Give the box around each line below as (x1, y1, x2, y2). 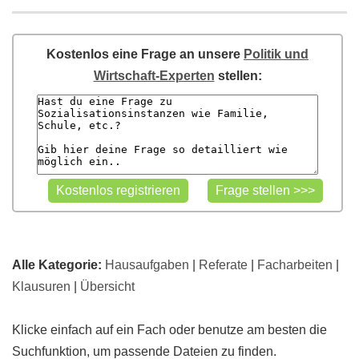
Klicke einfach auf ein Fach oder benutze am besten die (12, 323, 327, 337)
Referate (199, 258, 248, 272)
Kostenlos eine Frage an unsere (46, 47, 244, 61)
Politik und (244, 47, 309, 61)
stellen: (214, 69, 262, 83)
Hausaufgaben (105, 258, 189, 272)
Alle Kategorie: (12, 258, 105, 272)
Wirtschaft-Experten (93, 69, 215, 83)
